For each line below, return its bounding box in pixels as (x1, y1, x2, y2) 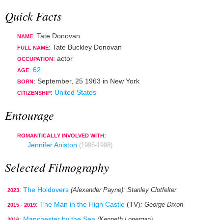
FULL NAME (17, 45, 49, 51)
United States (55, 88, 96, 97)
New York (110, 77, 139, 85)
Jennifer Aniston (27, 140, 77, 149)
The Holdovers (23, 186, 69, 194)
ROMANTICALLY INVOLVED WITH (17, 132, 104, 138)
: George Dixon (140, 201, 183, 209)
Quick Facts (5, 8, 61, 24)
